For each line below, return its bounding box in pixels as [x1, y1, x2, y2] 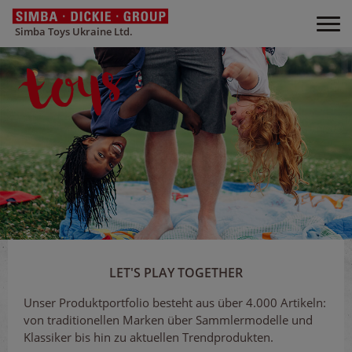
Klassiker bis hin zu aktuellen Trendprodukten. [24, 329, 273, 345]
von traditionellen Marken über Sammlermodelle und [24, 312, 313, 328]
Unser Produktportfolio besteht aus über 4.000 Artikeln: [24, 295, 326, 310]
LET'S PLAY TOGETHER [109, 264, 243, 281]
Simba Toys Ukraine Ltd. [15, 24, 133, 38]
